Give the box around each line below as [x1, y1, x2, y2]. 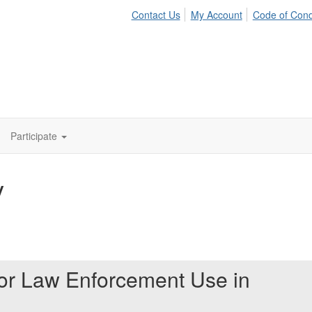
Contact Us [131, 8, 180, 22]
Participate [10, 129, 57, 143]
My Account [190, 8, 242, 22]
